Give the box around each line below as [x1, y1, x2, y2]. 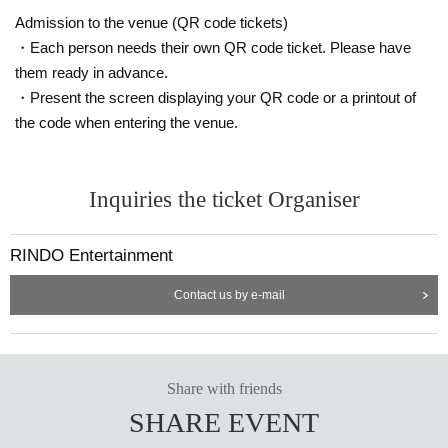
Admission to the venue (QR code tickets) [15, 13, 288, 31]
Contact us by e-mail [173, 287, 285, 302]
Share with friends [166, 379, 282, 397]
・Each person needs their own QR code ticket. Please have [15, 38, 411, 56]
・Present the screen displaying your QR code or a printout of [15, 88, 416, 106]
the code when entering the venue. [15, 113, 238, 131]
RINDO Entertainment [10, 245, 173, 265]
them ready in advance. [15, 63, 168, 81]
